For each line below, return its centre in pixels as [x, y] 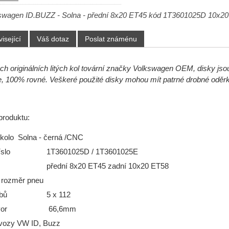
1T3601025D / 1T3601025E [92, 152]
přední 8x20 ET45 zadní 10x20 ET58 [108, 166]
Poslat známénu [111, 39]
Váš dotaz [53, 39]
